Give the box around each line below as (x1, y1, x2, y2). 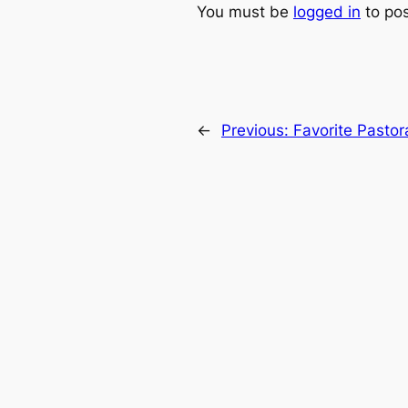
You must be (197, 2, 293, 21)
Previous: (221, 121, 293, 140)
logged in (293, 2, 361, 21)
